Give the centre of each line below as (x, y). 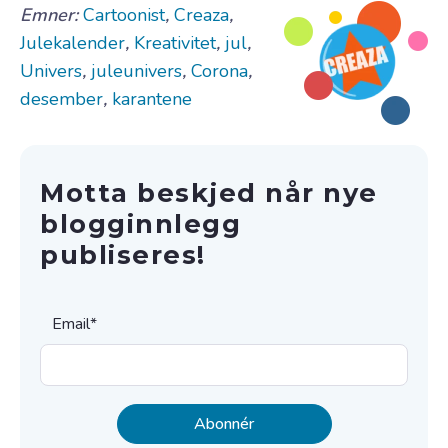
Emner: (51, 14)
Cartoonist (124, 14)
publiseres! (123, 254)
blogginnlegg (140, 223)
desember (61, 98)
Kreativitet (175, 42)
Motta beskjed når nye (209, 192)
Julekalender (72, 42)
